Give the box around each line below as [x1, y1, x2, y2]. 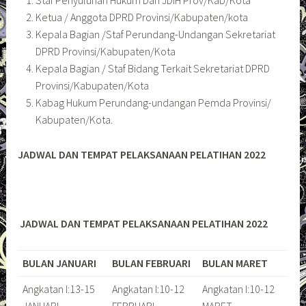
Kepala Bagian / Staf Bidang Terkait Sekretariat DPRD [35, 61, 270, 76]
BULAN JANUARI [22, 255, 96, 270]
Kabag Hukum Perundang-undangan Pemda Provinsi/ [35, 96, 271, 110]
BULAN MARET [201, 255, 268, 270]
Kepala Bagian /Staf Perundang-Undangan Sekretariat [35, 27, 275, 42]
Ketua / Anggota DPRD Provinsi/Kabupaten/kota [35, 10, 248, 25]
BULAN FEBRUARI [111, 255, 191, 270]
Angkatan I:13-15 [22, 281, 95, 296]
